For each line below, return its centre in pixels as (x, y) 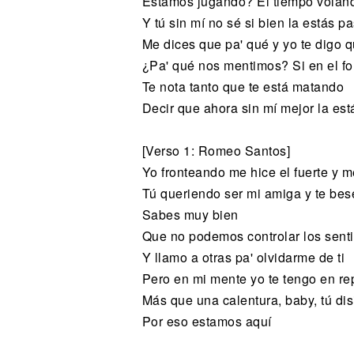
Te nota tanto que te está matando (243, 87)
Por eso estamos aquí (207, 322)
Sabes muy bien (190, 215)
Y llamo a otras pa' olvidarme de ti (243, 258)
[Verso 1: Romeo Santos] (216, 151)
